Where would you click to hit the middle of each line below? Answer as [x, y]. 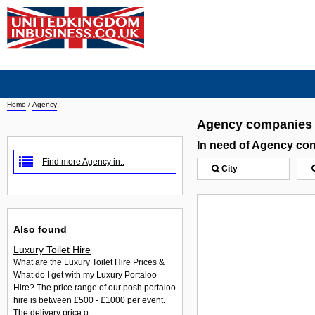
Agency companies [255, 124]
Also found [40, 229]
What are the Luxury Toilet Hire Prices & [89, 263]
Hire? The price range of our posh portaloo [95, 288]
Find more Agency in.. [83, 162]
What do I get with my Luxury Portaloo [85, 275]
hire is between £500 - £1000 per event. [89, 301]
